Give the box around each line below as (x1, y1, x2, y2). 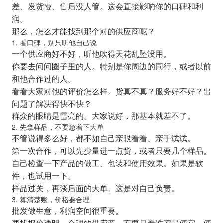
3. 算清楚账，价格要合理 (11, 194, 90, 205)
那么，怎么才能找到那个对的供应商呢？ (11, 25, 155, 37)
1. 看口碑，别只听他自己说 (11, 37, 97, 48)
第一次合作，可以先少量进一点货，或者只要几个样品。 (11, 145, 211, 156)
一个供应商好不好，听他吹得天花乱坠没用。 (11, 48, 171, 59)
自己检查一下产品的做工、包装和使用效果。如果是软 (11, 157, 203, 169)
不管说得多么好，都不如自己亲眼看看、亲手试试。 (11, 132, 195, 144)
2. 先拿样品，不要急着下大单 (11, 122, 104, 132)
